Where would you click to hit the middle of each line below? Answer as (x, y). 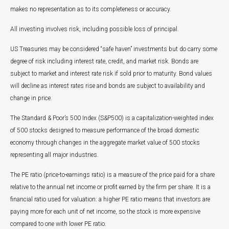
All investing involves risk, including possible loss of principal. (95, 29)
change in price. (31, 98)
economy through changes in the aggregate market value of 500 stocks (105, 143)
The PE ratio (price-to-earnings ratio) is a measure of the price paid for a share (112, 175)
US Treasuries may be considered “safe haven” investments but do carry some (114, 49)
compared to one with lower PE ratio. (58, 224)
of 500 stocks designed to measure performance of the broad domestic (105, 130)
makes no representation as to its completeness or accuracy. (91, 9)
